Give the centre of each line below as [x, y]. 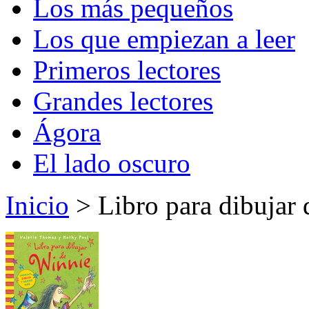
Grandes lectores [123, 101]
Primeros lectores [127, 70]
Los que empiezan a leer [164, 39]
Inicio [37, 205]
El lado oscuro [112, 163]
